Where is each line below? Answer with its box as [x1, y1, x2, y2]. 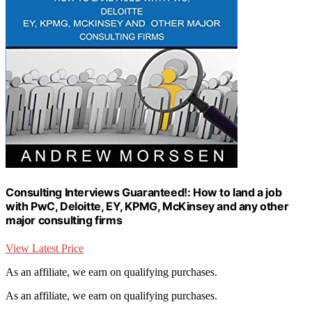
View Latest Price [6, 242, 84, 254]
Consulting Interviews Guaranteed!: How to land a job [6, 185, 282, 200]
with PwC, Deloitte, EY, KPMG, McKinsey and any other [6, 199, 289, 214]
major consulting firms [6, 213, 123, 228]
